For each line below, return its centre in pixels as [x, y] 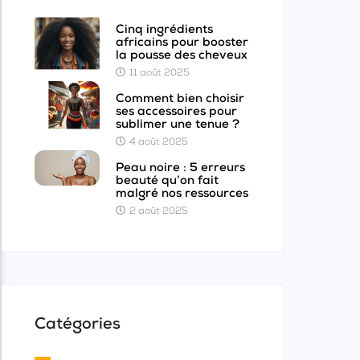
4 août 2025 [158, 143]
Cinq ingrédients [164, 30]
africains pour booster [182, 43]
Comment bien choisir [180, 99]
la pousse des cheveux [181, 55]
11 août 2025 [159, 74]
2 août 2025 [158, 212]
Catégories [78, 325]
